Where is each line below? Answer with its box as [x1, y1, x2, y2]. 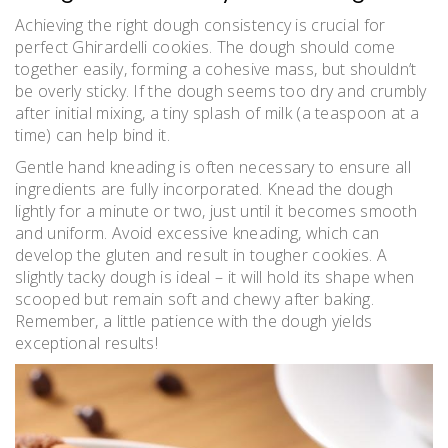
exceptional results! [15, 331, 159, 354]
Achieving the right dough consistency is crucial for [15, 13, 386, 36]
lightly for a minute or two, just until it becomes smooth [15, 199, 418, 222]
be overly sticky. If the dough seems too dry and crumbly [15, 79, 427, 102]
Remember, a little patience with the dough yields [15, 309, 373, 332]
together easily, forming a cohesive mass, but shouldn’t [15, 57, 417, 80]
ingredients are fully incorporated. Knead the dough [15, 177, 394, 200]
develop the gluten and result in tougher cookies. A [15, 243, 388, 266]
